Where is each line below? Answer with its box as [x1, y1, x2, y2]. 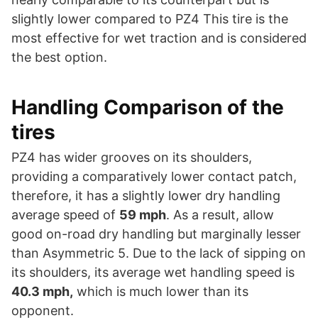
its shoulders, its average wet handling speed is [11, 264, 295, 280]
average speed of [11, 207, 119, 222]
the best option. [11, 49, 107, 65]
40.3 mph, [11, 283, 73, 299]
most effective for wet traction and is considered [11, 30, 307, 45]
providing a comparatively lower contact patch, [11, 168, 297, 184]
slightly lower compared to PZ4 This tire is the [11, 11, 288, 26]
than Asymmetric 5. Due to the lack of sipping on [11, 245, 306, 261]
